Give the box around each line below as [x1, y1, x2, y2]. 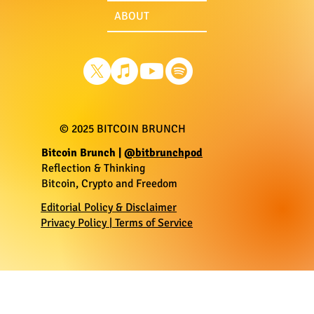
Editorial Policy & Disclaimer [41, 200, 177, 215]
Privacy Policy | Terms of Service [41, 216, 193, 231]
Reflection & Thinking [41, 161, 146, 176]
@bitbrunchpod [124, 146, 203, 161]
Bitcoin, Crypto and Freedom [41, 177, 178, 191]
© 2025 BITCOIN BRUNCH [59, 122, 186, 137]
